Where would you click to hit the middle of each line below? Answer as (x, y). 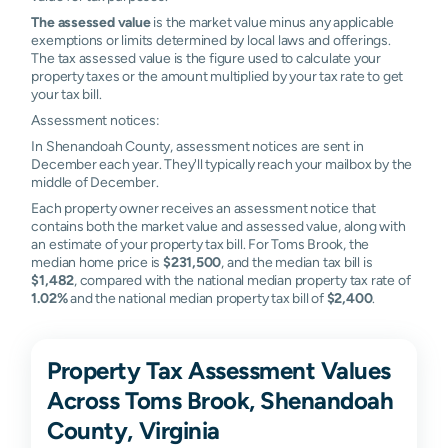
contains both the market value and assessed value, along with (218, 225)
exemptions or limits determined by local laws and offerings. (211, 39)
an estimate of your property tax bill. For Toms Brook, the (200, 243)
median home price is (97, 261)
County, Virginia (133, 429)
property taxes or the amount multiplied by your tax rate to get (217, 75)
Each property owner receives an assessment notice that (204, 207)
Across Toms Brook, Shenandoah (220, 399)
